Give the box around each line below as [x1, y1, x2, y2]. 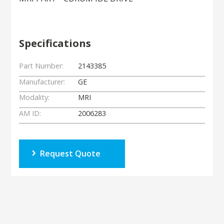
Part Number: [19, 61, 64, 70]
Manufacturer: [19, 76, 65, 86]
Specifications [19, 36, 91, 50]
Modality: [19, 92, 50, 102]
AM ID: [19, 108, 41, 118]
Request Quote [40, 148, 101, 159]
